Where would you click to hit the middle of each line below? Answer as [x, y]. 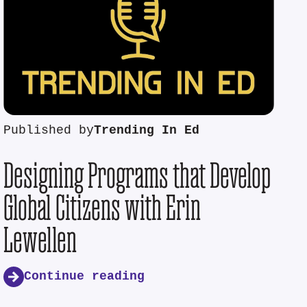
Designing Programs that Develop [137, 175]
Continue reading [85, 277]
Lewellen [40, 239]
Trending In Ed [147, 130]
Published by [49, 130]
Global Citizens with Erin [102, 207]
